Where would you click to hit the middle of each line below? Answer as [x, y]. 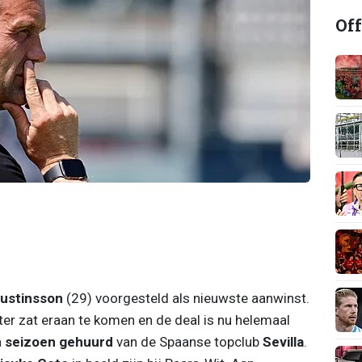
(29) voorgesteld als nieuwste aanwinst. [186, 298]
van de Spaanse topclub [187, 341]
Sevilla [283, 341]
